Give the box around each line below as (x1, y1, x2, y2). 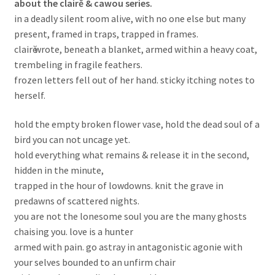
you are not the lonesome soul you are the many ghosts (14, 210, 247, 223)
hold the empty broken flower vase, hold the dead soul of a (14, 118, 260, 131)
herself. (14, 88, 45, 101)
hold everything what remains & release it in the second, (14, 149, 249, 161)
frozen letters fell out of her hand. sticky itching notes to (14, 73, 255, 86)
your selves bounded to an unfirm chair (14, 256, 176, 269)
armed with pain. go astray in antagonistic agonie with (14, 241, 242, 254)
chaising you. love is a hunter (14, 225, 133, 238)
